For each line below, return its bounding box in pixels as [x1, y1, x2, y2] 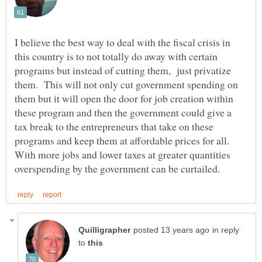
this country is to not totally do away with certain [15, 49, 218, 64]
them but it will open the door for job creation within [15, 91, 233, 106]
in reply [212, 226, 239, 235]
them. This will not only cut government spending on [15, 77, 238, 92]
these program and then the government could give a [15, 105, 232, 120]
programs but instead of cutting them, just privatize [15, 63, 231, 78]
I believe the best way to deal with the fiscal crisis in [15, 35, 230, 50]
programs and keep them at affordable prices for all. [15, 133, 233, 148]
